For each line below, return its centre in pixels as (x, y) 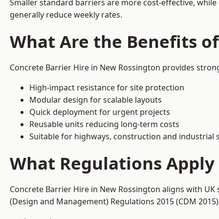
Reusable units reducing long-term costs (104, 124)
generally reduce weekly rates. (66, 15)
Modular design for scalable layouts (96, 100)
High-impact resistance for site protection (107, 88)
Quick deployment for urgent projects (100, 112)
